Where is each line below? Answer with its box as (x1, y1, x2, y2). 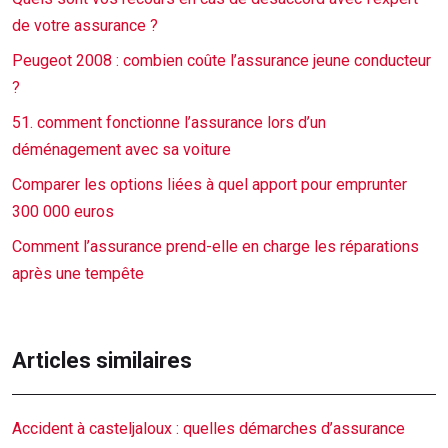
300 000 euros (12, 202, 114, 221)
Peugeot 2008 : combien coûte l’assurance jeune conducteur (12, 51, 431, 70)
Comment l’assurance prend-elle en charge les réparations (12, 237, 419, 256)
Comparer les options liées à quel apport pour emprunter (12, 175, 407, 194)
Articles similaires (12, 348, 192, 373)
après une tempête (12, 264, 144, 283)
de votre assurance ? (12, 16, 158, 35)
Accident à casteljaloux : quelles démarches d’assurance (12, 419, 405, 438)
